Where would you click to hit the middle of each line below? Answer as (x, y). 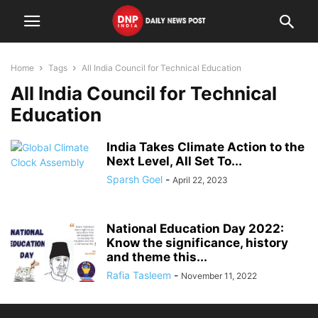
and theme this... (157, 257)
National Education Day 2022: (195, 229)
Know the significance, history (197, 243)
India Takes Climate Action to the (205, 147)
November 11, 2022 (219, 276)
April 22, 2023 (200, 180)
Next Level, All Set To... (174, 161)
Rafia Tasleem (139, 275)
